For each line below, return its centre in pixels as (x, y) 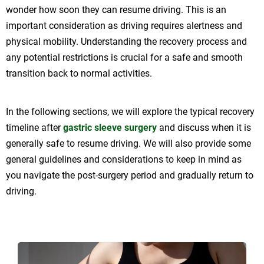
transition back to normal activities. (79, 73)
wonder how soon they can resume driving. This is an (116, 9)
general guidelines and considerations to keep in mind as (124, 159)
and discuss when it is (204, 127)
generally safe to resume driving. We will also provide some (128, 143)
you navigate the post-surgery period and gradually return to (130, 175)
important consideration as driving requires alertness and (124, 25)
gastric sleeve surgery (110, 127)
